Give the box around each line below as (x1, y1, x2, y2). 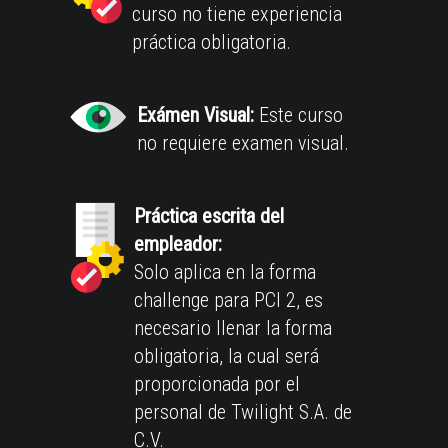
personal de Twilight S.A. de (134, 399, 352, 424)
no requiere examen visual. (137, 130, 349, 155)
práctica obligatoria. (132, 29, 291, 54)
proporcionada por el (134, 371, 300, 396)
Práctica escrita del (134, 203, 284, 228)
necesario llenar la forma (134, 315, 332, 340)
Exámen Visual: (137, 102, 259, 127)
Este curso (259, 102, 343, 127)
